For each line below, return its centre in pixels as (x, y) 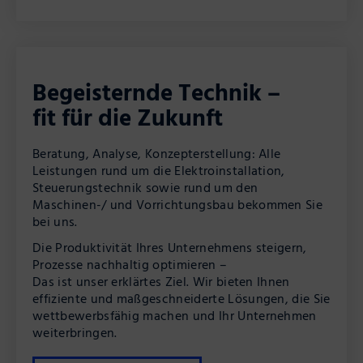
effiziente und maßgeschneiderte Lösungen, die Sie (181, 298)
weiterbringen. (75, 332)
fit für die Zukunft (128, 117)
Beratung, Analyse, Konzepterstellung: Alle (157, 153)
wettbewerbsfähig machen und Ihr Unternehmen (175, 315)
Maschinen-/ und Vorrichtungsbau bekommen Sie (178, 204)
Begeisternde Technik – (156, 92)
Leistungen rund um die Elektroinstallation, (159, 170)
